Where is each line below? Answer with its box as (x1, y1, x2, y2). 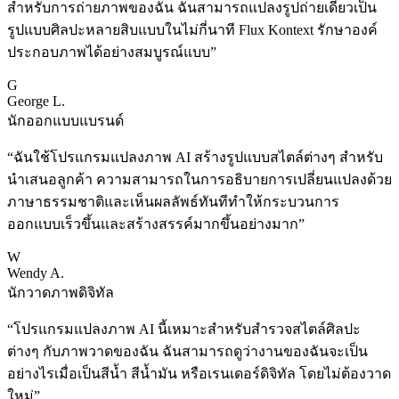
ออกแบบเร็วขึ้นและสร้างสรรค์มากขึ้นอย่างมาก (7, 216, 298, 232)
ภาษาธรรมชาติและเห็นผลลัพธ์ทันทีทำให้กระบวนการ (7, 194, 339, 210)
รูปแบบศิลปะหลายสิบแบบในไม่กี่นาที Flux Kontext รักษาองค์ (7, 22, 378, 38)
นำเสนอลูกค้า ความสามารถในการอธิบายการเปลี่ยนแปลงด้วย (7, 172, 392, 188)
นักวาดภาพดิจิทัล (7, 285, 114, 301)
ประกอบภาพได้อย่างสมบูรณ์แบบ (7, 45, 210, 61)
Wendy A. (7, 265, 64, 281)
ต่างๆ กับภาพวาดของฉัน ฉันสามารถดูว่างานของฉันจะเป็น (7, 344, 368, 360)
